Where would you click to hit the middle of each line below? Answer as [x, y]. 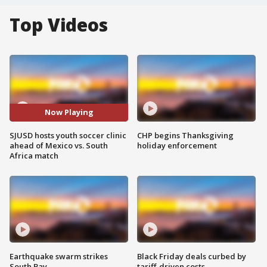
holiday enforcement [177, 145]
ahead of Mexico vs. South [59, 145]
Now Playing [69, 112]
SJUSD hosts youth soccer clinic [68, 135]
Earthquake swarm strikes [59, 256]
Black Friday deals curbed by [192, 256]
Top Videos [59, 25]
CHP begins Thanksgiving [185, 135]
